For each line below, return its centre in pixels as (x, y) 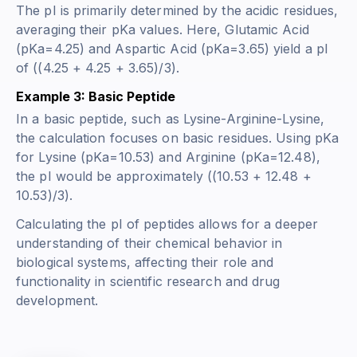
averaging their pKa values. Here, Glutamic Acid (163, 30)
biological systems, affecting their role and (145, 263)
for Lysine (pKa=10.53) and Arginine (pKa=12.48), (168, 157)
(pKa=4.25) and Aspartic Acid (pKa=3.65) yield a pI (173, 49)
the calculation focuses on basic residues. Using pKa (178, 138)
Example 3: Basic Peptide (96, 97)
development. (57, 301)
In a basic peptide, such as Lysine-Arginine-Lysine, (171, 119)
